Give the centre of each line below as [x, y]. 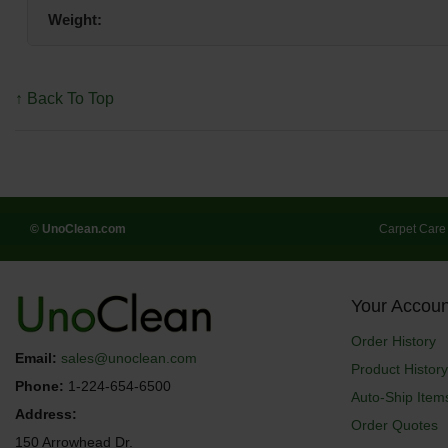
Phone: [39, 386]
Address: [46, 414]
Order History [393, 341]
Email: [36, 358]
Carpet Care [412, 228]
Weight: [75, 19]
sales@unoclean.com [129, 358]
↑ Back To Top [64, 98]
